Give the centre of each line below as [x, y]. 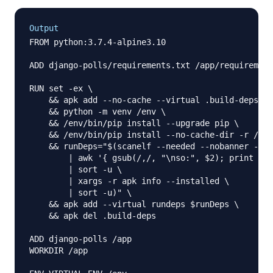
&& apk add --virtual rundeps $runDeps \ [134, 204]
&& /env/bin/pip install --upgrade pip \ [134, 123]
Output [44, 28]
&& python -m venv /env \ [97, 112]
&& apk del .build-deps [93, 216]
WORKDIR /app [58, 251]
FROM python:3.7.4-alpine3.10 [97, 42]
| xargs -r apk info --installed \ [129, 181]
